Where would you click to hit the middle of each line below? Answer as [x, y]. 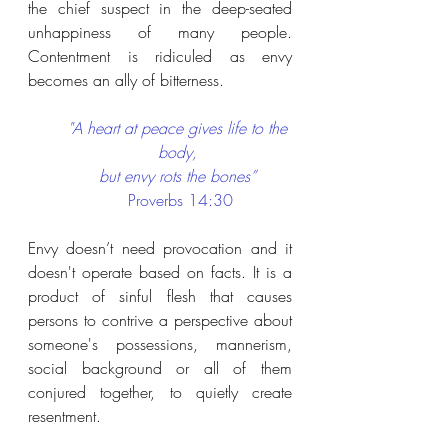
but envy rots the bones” [177, 176]
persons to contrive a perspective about [160, 320]
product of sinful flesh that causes [160, 296]
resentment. [64, 416]
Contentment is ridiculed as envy [160, 56]
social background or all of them [160, 368]
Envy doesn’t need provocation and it [160, 248]
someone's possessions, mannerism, [160, 344]
